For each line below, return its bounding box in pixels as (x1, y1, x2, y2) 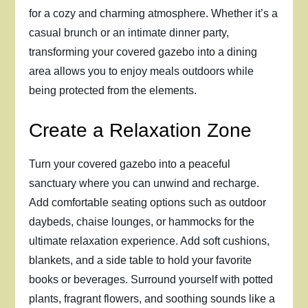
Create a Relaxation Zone (29, 120, 252, 141)
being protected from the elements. (29, 85, 197, 96)
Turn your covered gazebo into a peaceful (29, 158, 231, 170)
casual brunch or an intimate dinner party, (29, 27, 230, 38)
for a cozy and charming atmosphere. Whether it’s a (29, 8, 278, 19)
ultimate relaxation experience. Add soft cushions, (29, 235, 270, 247)
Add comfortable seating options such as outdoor (29, 197, 267, 208)
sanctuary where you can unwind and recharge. (29, 177, 260, 189)
